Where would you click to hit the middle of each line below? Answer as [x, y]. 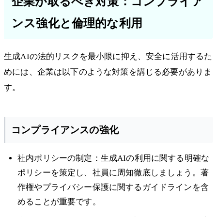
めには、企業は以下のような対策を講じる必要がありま [108, 72]
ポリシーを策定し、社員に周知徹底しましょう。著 [113, 173]
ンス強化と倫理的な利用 [77, 23]
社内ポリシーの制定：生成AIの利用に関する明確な [114, 158]
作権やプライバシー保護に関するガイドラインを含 [113, 187]
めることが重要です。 [59, 202]
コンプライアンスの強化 [65, 130]
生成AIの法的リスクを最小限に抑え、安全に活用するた [108, 57]
